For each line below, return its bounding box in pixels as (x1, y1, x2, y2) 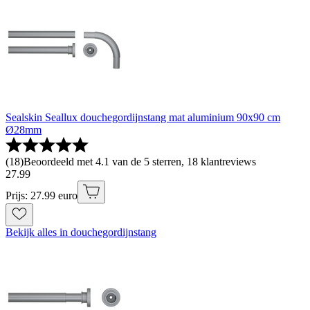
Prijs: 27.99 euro (6, 189, 77, 201)
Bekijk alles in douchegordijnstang (6, 226, 156, 238)
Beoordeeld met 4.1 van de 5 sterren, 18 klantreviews (24, 155, 256, 167)
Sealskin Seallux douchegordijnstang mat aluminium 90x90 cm (6, 111, 280, 123)
